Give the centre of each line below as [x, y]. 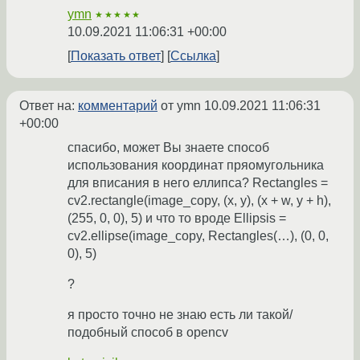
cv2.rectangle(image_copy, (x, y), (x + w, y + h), [199, 201]
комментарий [118, 106]
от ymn [181, 106]
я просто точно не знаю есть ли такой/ [180, 315]
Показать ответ [116, 56]
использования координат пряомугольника [196, 166]
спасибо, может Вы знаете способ [168, 148]
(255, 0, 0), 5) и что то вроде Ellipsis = [177, 219]
